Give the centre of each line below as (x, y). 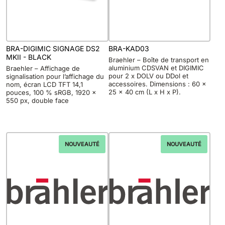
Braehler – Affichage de (43, 69)
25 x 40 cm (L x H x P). (144, 92)
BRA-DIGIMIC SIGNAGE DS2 (53, 48)
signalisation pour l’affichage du (55, 77)
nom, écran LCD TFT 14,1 (44, 85)
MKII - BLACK (29, 57)
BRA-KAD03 (129, 48)
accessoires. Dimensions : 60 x (157, 84)
